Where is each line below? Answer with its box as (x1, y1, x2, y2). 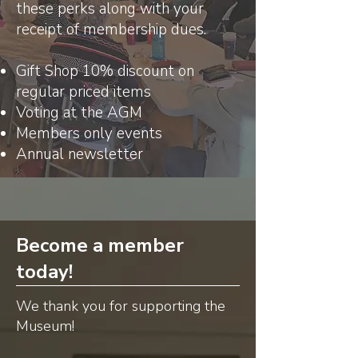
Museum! (16, 316, 74, 336)
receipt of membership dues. (16, 19, 210, 40)
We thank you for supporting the (16, 296, 225, 316)
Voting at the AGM (16, 102, 146, 123)
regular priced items (16, 82, 151, 102)
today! (16, 259, 73, 284)
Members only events (16, 123, 162, 144)
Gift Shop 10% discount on (16, 61, 194, 82)
